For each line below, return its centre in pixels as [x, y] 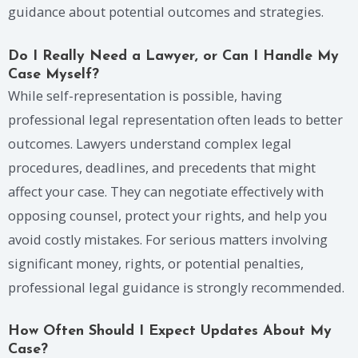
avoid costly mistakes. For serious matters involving [168, 239]
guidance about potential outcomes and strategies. [166, 11]
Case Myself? [54, 74]
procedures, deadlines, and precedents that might [162, 167]
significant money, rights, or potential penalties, [156, 263]
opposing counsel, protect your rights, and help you [168, 215]
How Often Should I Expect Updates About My [170, 332]
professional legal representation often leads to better [175, 119]
